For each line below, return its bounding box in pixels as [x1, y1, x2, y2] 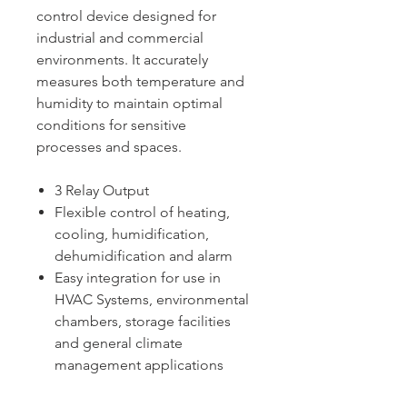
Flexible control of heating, [55, 203, 230, 222]
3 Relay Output [55, 182, 149, 200]
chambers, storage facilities [55, 313, 231, 331]
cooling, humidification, [55, 225, 209, 243]
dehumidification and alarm [55, 247, 233, 265]
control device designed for [36, 7, 216, 25]
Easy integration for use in [55, 269, 221, 287]
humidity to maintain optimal [36, 94, 223, 113]
